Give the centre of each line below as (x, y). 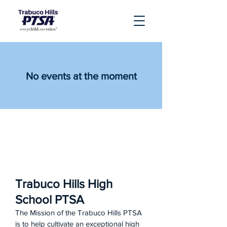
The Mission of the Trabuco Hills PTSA (79, 213)
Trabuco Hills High (64, 184)
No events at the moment (81, 76)
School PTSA (50, 199)
